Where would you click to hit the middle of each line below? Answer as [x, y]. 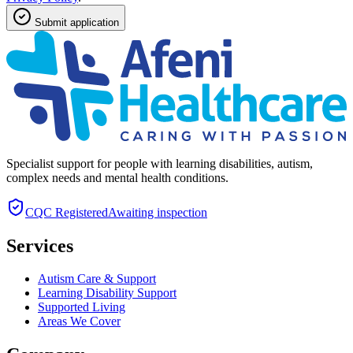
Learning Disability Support [107, 293]
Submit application [75, 22]
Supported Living [82, 307]
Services [40, 245]
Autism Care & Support [97, 279]
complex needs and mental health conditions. [117, 177]
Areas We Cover [79, 321]
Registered [80, 212]
